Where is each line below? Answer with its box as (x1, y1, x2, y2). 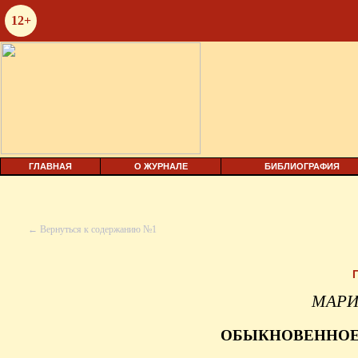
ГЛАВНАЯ (29, 161, 72, 171)
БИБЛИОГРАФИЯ (265, 161, 340, 171)
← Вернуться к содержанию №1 (28, 224, 157, 235)
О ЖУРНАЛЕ (133, 161, 188, 171)
